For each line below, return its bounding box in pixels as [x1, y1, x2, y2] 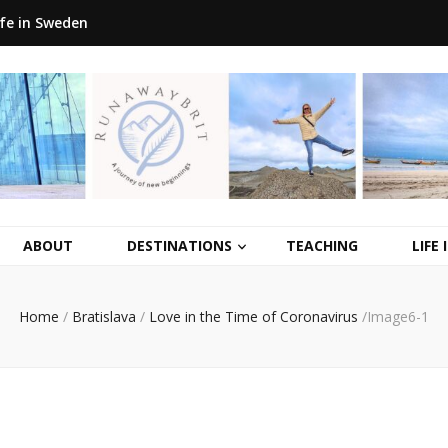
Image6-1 [367, 307, 429, 327]
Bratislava [72, 307, 136, 327]
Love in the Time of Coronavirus [149, 307, 358, 327]
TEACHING [286, 236, 358, 256]
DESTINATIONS [127, 236, 232, 256]
